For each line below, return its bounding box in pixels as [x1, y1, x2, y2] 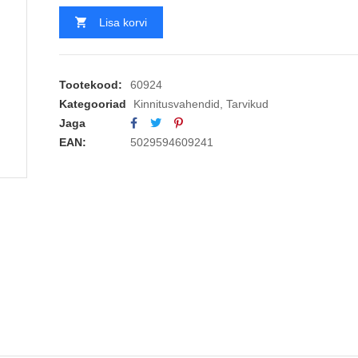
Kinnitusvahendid [133, 97, 220, 111]
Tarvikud [226, 97, 268, 111]
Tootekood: [59, 78, 122, 92]
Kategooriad [59, 97, 126, 111]
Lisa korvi [99, 16, 147, 30]
